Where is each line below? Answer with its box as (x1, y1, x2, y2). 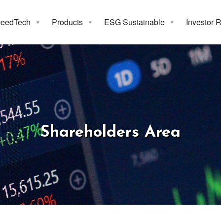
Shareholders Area (40, 124, 181, 141)
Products (52, 16, 83, 28)
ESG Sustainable (104, 16, 165, 28)
